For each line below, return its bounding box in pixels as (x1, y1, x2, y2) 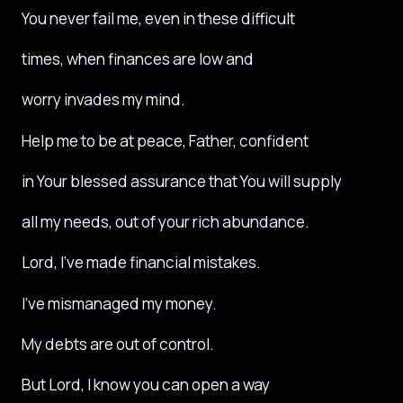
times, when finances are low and (22, 49, 254, 70)
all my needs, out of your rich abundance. (22, 211, 309, 233)
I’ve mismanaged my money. (22, 292, 217, 314)
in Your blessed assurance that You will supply (22, 170, 342, 192)
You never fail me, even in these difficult (22, 7, 295, 29)
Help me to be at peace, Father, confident (22, 130, 309, 151)
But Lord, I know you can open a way (22, 374, 270, 396)
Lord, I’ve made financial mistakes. (22, 252, 261, 273)
